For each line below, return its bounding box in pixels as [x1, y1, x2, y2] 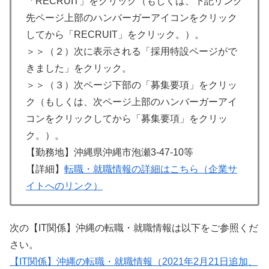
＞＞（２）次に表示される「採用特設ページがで [26, 46, 237, 57]
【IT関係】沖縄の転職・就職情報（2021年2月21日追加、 [10, 256, 258, 267]
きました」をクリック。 [26, 63, 131, 74]
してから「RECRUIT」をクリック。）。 [26, 29, 204, 40]
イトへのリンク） [26, 181, 103, 192]
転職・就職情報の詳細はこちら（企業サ [64, 164, 237, 175]
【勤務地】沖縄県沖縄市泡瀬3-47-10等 [26, 147, 193, 158]
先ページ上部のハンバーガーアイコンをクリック [26, 13, 237, 23]
